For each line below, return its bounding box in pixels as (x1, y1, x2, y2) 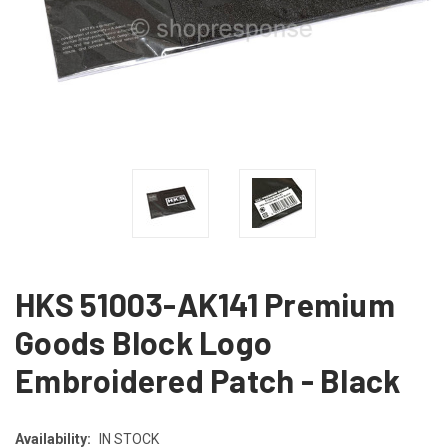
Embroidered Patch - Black (15, 360, 401, 399)
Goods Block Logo (15, 322, 272, 361)
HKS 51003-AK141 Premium (15, 284, 395, 323)
